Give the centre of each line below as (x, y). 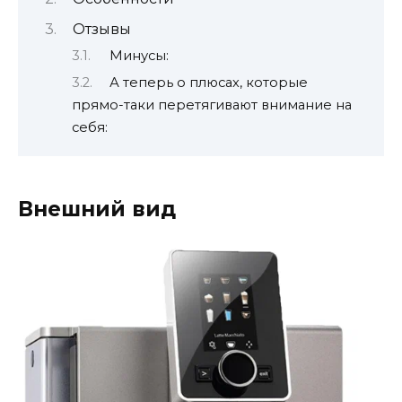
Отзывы (101, 29)
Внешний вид (97, 209)
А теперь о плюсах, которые (208, 82)
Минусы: (139, 56)
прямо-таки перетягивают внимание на (212, 105)
